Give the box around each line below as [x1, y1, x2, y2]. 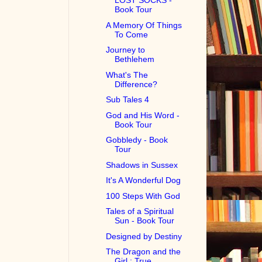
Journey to [106, 45, 146, 55]
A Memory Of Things [106, 20, 182, 30]
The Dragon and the [106, 247, 181, 257]
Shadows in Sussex [106, 160, 178, 170]
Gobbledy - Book [106, 135, 168, 145]
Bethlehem [115, 54, 155, 64]
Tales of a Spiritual [106, 206, 174, 216]
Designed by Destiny [106, 231, 182, 241]
